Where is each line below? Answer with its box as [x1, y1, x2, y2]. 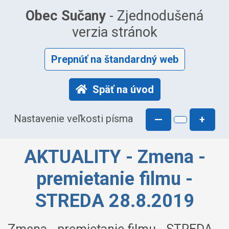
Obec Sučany [26, 8, 106, 24]
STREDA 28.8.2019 [35, 190, 194, 212]
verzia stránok [72, 24, 157, 40]
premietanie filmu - [36, 168, 193, 190]
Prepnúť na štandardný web [51, 53, 178, 65]
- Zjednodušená [106, 8, 203, 24]
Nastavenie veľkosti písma [14, 112, 133, 125]
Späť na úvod [92, 83, 154, 96]
